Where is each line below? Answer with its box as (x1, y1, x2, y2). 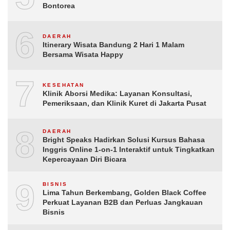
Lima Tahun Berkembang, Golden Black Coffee (43, 188, 206, 197)
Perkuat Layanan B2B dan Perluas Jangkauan (43, 198, 203, 206)
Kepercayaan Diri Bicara (43, 155, 126, 163)
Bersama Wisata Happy (43, 50, 123, 59)
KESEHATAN (43, 82, 85, 88)
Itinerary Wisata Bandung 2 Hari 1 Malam (43, 41, 184, 49)
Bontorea (43, 2, 75, 10)
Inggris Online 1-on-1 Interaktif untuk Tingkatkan (43, 145, 215, 154)
